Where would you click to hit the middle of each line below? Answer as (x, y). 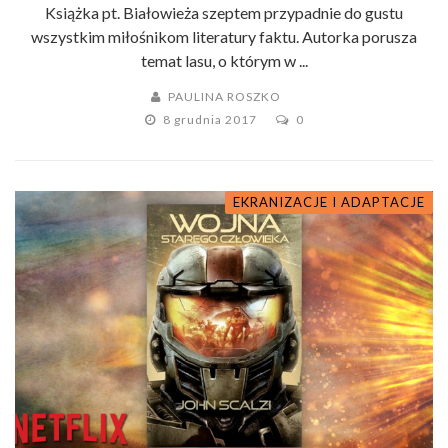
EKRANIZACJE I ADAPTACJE (329, 202)
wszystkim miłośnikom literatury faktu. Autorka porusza (224, 37)
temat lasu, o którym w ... (224, 61)
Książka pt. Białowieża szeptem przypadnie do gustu (224, 13)
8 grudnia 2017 (211, 120)
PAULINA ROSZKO (224, 97)
